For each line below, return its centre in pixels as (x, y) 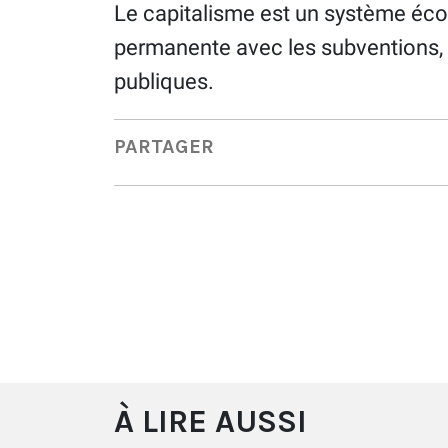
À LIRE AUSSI (210, 421)
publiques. (164, 81)
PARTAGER (164, 147)
